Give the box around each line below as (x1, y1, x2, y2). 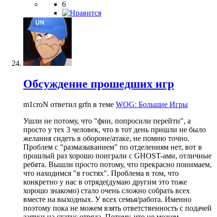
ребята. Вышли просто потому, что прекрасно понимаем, (23, 160, 212, 169)
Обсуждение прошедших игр (23, 77, 174, 90)
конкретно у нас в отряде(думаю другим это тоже (23, 177, 187, 186)
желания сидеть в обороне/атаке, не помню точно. (23, 134, 189, 142)
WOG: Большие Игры (116, 100, 188, 108)
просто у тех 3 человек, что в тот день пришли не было (23, 125, 206, 134)
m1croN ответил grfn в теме (23, 100, 116, 108)
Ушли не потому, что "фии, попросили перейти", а (23, 116, 191, 125)
